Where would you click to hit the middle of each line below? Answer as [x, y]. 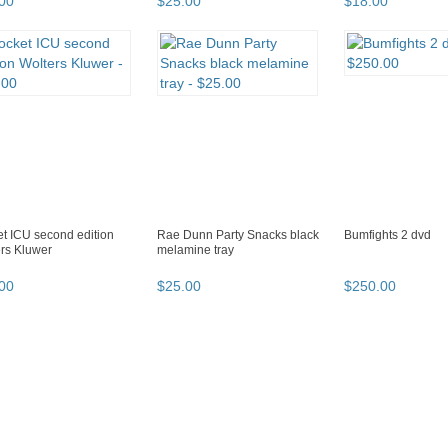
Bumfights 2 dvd [387, 235]
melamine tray [195, 250]
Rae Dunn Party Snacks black [238, 235]
